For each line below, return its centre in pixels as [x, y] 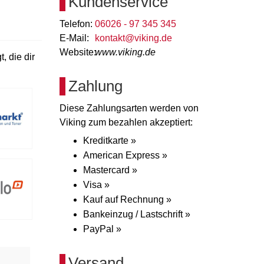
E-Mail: [74, 38]
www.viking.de [125, 52]
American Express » [125, 155]
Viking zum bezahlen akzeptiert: [126, 122]
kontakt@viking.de [133, 38]
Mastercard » [110, 170]
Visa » [96, 185]
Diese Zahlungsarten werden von [129, 108]
